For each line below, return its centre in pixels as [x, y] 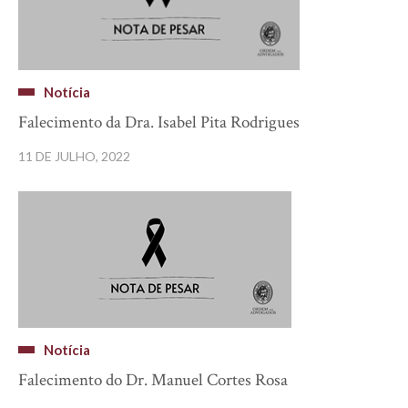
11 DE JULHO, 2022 [74, 156]
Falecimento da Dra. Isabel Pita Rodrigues [159, 122]
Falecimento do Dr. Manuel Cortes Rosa [153, 380]
